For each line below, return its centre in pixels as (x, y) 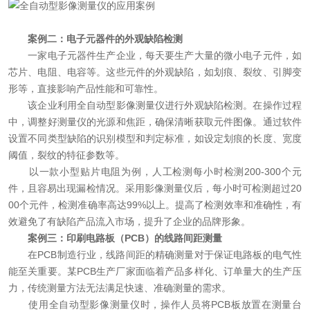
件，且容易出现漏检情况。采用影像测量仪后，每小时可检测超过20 (155, 188)
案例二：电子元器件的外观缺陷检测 (105, 39)
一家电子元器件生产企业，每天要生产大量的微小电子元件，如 (155, 55)
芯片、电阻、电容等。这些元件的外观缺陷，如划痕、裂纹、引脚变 (155, 72)
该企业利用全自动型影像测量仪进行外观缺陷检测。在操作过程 (155, 105)
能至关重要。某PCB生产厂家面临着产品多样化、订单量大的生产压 (155, 271)
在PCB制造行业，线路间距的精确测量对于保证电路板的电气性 (155, 255)
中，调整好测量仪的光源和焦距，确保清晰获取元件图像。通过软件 (155, 122)
